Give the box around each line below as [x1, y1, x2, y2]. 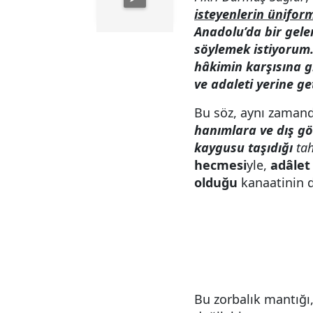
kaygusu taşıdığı [194, 139, 296, 156]
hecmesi [194, 156, 247, 173]
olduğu [194, 174, 238, 191]
